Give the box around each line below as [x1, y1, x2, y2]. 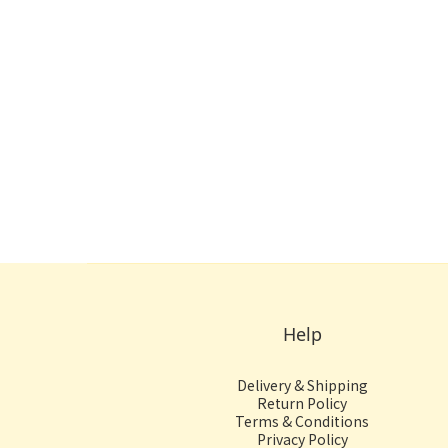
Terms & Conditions [235, 411, 369, 431]
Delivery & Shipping [236, 375, 368, 395]
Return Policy [257, 393, 347, 413]
